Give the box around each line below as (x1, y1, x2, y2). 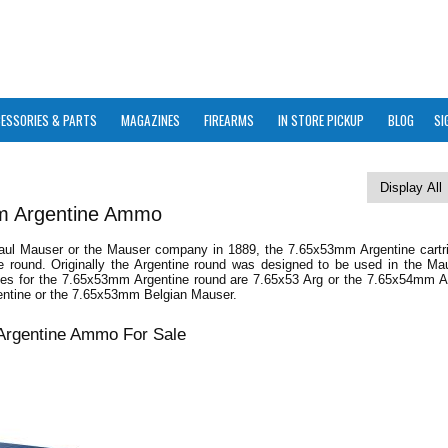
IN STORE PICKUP (278, 110, 364, 130)
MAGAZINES (121, 110, 180, 130)
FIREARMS (204, 110, 254, 130)
